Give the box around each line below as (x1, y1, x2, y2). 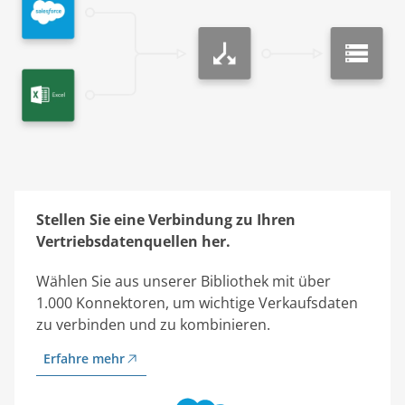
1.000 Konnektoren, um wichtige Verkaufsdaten (36, 292, 358, 313)
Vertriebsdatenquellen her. (36, 231, 231, 251)
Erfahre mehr (43, 349, 125, 367)
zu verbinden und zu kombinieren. (36, 314, 270, 334)
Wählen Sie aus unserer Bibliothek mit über (36, 270, 331, 291)
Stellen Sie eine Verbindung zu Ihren (36, 209, 296, 230)
